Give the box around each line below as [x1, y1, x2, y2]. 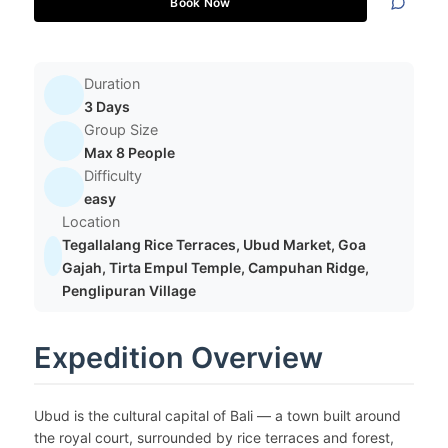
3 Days [83, 98, 130, 115]
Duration [83, 75, 140, 92]
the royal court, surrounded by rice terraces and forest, [33, 429, 394, 446]
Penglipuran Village [61, 282, 196, 299]
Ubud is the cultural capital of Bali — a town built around [33, 407, 401, 424]
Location [61, 213, 120, 230]
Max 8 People [83, 144, 175, 161]
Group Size [83, 121, 158, 138]
